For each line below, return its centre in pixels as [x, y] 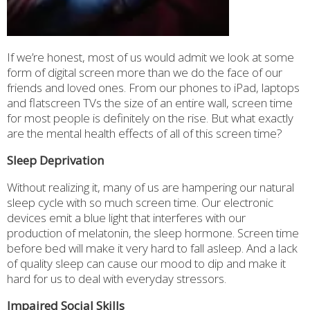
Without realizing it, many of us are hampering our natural [151, 188]
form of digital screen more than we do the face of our [145, 73]
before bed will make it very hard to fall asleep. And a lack [152, 248]
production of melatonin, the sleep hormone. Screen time [153, 233]
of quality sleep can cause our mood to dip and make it [146, 264]
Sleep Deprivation [55, 161]
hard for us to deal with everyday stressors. [117, 279]
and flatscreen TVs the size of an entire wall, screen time [150, 103]
